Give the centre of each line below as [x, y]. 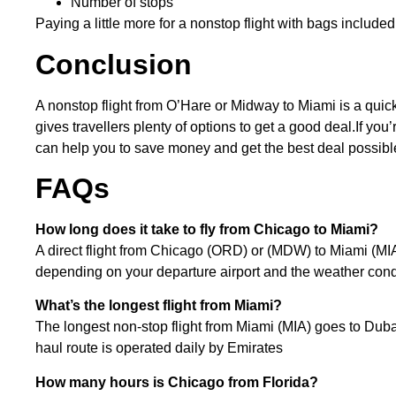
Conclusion [118, 64]
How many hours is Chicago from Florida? [177, 382]
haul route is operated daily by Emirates [159, 348]
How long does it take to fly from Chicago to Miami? [207, 230]
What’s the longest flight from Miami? [159, 306]
